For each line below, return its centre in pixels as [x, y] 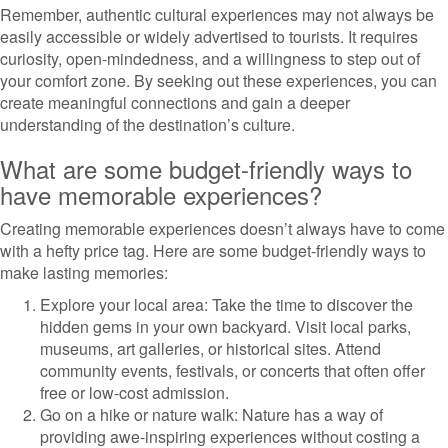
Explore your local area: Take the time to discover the [226, 304]
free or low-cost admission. [134, 392]
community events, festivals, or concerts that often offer [232, 370]
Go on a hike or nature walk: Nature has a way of [211, 414]
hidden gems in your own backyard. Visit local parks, [225, 326]
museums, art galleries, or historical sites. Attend [210, 348]
